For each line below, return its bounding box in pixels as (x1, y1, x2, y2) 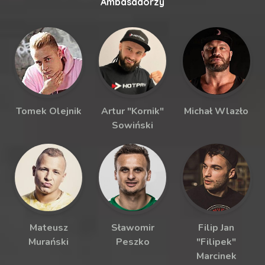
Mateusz (29, 221, 68, 234)
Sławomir (111, 221, 154, 234)
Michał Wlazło (184, 104, 249, 118)
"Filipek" (196, 235, 237, 248)
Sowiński (112, 118, 153, 132)
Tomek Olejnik (15, 104, 82, 118)
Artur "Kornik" (101, 104, 164, 118)
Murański (28, 235, 69, 248)
